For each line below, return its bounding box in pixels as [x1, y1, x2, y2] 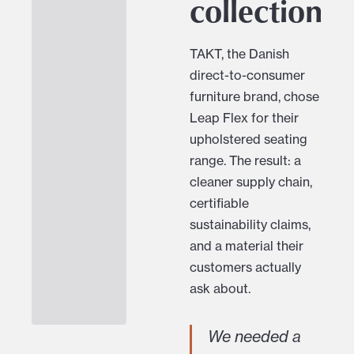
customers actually [190, 259, 301, 276]
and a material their [190, 238, 303, 254]
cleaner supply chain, [190, 174, 312, 190]
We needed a [208, 326, 301, 347]
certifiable [190, 195, 249, 212]
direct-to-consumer [190, 67, 305, 84]
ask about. [190, 281, 250, 297]
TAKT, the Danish [190, 46, 289, 62]
